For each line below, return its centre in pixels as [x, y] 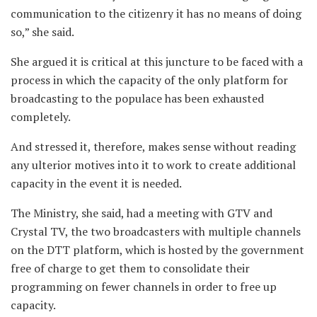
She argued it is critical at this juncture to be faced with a [157, 61]
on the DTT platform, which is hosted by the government [157, 249]
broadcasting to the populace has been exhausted [137, 98]
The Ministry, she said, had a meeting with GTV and [142, 213]
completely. [41, 116]
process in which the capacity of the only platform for [149, 80]
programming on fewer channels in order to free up [144, 286]
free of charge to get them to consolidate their [130, 268]
